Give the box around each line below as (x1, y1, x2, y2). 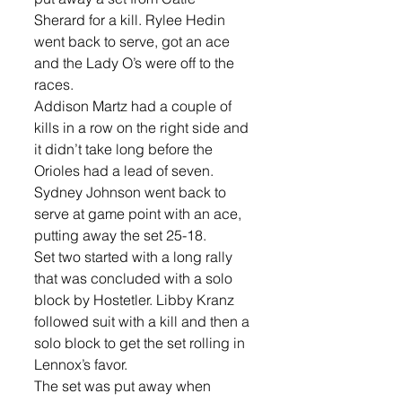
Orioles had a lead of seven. (34, 161, 217, 179)
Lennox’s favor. (34, 354, 127, 373)
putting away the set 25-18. (34, 225, 206, 244)
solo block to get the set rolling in (34, 333, 249, 352)
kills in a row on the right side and (34, 118, 252, 136)
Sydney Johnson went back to (34, 182, 230, 201)
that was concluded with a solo (34, 268, 236, 287)
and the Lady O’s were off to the (34, 53, 238, 72)
